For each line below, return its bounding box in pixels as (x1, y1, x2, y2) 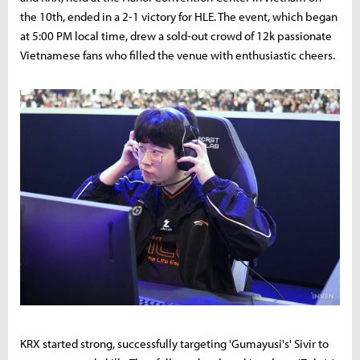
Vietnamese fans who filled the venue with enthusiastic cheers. (20, 47, 335, 63)
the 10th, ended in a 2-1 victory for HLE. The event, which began (20, 9, 337, 24)
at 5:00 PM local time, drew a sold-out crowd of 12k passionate (20, 28, 332, 43)
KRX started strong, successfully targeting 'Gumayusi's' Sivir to (20, 336, 329, 352)
